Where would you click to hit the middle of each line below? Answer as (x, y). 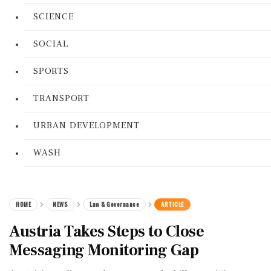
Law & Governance (114, 204)
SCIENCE (54, 17)
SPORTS (51, 71)
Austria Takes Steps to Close (106, 232)
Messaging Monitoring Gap (104, 250)
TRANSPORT (61, 98)
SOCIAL (51, 44)
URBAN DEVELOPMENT (87, 126)
